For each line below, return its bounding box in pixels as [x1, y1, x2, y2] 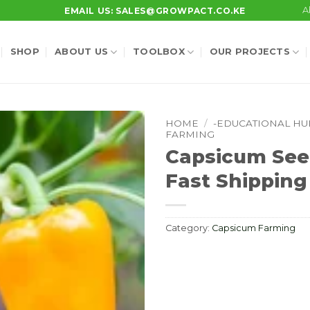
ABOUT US [55, 46, 109, 57]
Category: [165, 222, 212, 233]
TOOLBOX [133, 46, 185, 57]
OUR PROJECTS [209, 46, 290, 57]
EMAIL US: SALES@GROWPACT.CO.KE [64, 5, 246, 16]
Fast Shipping [165, 169, 307, 192]
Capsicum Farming [212, 222, 295, 233]
